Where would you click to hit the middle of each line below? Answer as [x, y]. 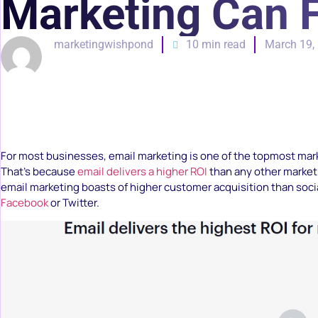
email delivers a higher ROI [142, 171]
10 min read [215, 44]
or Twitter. [74, 203]
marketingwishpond [103, 44]
